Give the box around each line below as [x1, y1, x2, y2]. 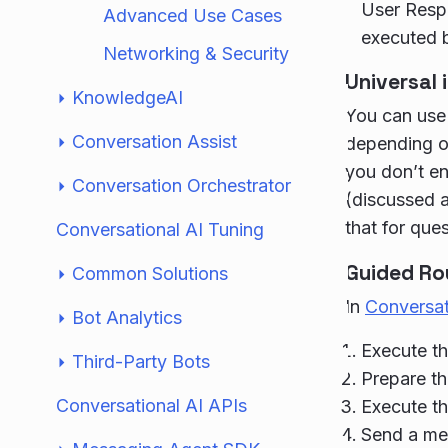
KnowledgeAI [72, 87, 183, 108]
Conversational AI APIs [56, 395, 247, 416]
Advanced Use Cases [103, 5, 282, 26]
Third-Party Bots [72, 351, 210, 372]
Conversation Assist [72, 131, 237, 152]
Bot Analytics [72, 307, 182, 328]
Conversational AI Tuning [56, 219, 264, 240]
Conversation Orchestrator [72, 175, 291, 196]
